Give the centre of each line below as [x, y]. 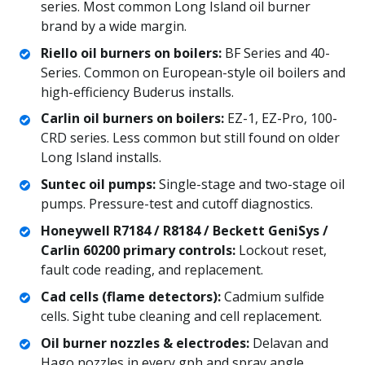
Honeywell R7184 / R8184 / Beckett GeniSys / [184, 231]
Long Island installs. [101, 158]
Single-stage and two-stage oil [250, 185]
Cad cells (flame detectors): [130, 296]
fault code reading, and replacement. [152, 270]
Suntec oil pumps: [98, 185]
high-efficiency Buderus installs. [137, 92]
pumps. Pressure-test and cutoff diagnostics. [176, 204]
